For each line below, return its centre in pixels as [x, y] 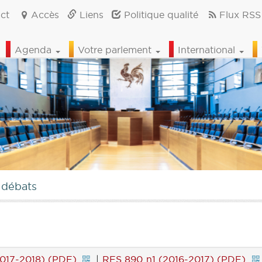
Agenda [35, 50]
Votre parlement [116, 50]
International [208, 50]
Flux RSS [240, 15]
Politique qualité [159, 15]
